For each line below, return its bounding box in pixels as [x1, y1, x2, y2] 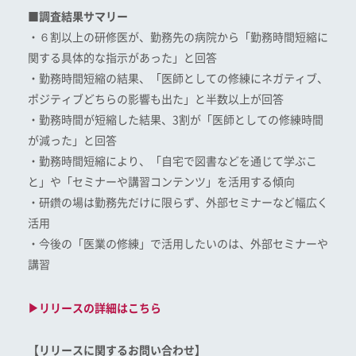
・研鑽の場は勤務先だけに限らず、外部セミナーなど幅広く [28, 197, 328, 208]
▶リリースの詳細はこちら [28, 303, 161, 314]
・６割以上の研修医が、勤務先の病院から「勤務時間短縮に [28, 32, 328, 43]
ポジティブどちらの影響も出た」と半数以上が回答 [28, 94, 284, 105]
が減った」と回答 [28, 135, 117, 146]
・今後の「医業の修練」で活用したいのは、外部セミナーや [28, 238, 328, 250]
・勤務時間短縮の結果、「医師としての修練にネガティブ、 [28, 73, 328, 84]
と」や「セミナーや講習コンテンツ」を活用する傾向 [28, 176, 295, 188]
